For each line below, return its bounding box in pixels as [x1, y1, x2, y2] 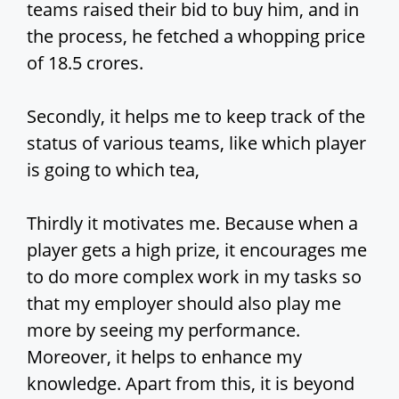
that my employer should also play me [27, 291, 341, 316]
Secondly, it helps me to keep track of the [27, 104, 365, 129]
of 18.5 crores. [27, 51, 143, 76]
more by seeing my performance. [27, 318, 300, 343]
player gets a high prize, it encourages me [27, 238, 367, 263]
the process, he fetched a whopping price [27, 24, 365, 49]
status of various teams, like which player [27, 131, 366, 156]
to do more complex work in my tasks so [27, 265, 362, 289]
